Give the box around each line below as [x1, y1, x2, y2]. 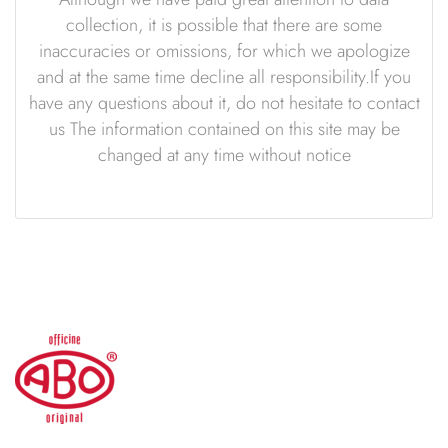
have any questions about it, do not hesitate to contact [28, 89, 420, 116]
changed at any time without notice [97, 141, 351, 168]
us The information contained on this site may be [48, 115, 400, 142]
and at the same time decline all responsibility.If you [37, 63, 411, 90]
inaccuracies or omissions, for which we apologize [38, 37, 410, 64]
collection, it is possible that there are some [66, 11, 382, 38]
